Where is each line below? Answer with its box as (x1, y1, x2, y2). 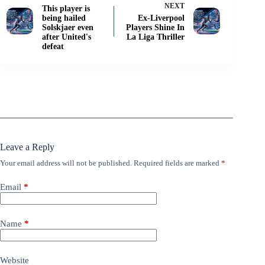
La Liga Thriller (127, 33, 185, 42)
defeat (42, 42, 64, 51)
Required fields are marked (134, 159, 221, 168)
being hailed (42, 14, 86, 23)
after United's (42, 33, 91, 42)
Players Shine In (126, 23, 185, 33)
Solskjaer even (42, 23, 93, 33)
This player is (42, 4, 90, 14)
